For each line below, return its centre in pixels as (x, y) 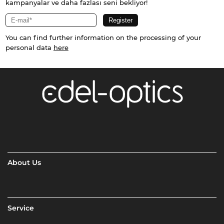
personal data (29, 48)
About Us (24, 162)
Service (21, 208)
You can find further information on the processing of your (103, 38)
